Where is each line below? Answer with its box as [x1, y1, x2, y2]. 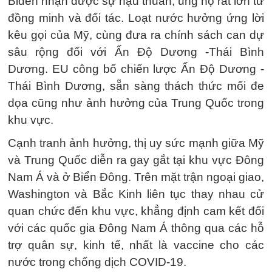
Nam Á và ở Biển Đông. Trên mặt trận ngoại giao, [8, 171, 264, 183]
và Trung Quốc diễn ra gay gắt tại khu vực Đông [8, 154, 264, 166]
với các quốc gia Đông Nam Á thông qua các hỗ [8, 222, 264, 234]
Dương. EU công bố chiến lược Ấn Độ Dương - [8, 63, 264, 75]
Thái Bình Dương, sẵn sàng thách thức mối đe [8, 80, 264, 92]
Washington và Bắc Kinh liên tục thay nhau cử [8, 188, 264, 200]
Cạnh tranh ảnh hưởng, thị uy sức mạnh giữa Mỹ [8, 137, 264, 149]
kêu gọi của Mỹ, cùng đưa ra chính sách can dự [8, 29, 264, 41]
